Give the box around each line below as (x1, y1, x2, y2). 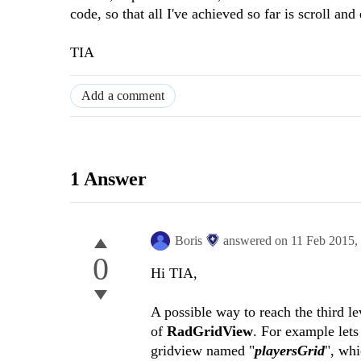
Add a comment (81, 89, 165, 103)
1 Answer (70, 168, 147, 190)
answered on (223, 234, 291, 248)
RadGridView (167, 323, 253, 340)
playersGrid (255, 342, 325, 359)
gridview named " (151, 342, 255, 359)
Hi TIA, (151, 265, 197, 282)
